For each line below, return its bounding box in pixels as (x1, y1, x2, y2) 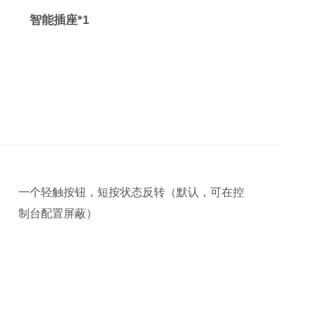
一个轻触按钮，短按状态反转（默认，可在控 (18, 186, 244, 198)
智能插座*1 (30, 13, 89, 27)
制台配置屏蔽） (18, 207, 97, 219)
